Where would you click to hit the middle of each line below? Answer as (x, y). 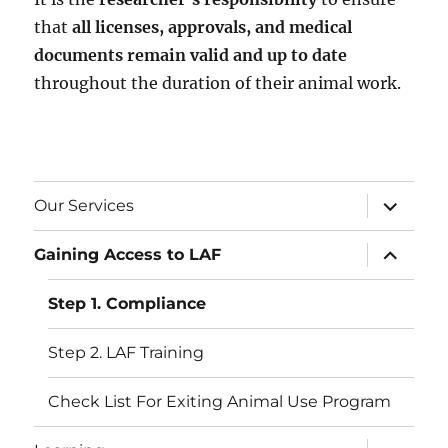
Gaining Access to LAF (128, 255)
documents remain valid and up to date (191, 54)
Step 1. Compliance (127, 304)
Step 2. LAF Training (126, 353)
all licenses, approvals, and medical (212, 26)
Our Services (84, 206)
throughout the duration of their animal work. (218, 82)
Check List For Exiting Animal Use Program (220, 402)
